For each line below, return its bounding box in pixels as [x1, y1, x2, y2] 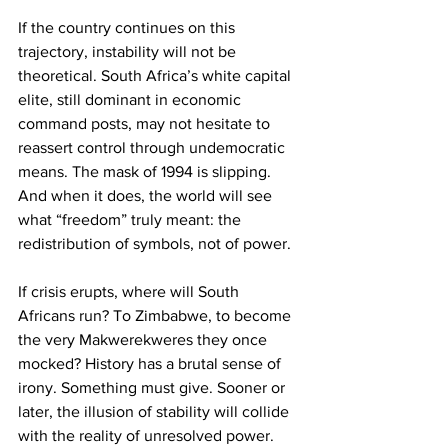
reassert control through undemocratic [18, 139, 289, 156]
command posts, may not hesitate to [18, 115, 274, 132]
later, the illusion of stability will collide [18, 403, 293, 420]
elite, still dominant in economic [18, 91, 245, 108]
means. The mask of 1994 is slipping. [18, 163, 275, 180]
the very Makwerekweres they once [18, 331, 271, 348]
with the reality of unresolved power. [18, 427, 278, 444]
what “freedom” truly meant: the [18, 211, 245, 228]
